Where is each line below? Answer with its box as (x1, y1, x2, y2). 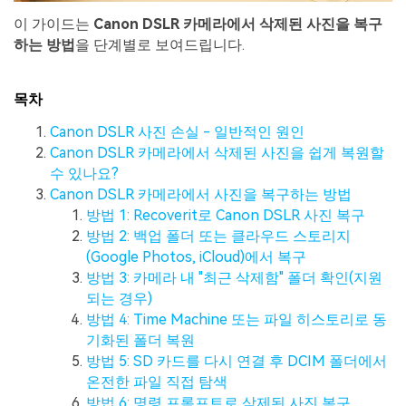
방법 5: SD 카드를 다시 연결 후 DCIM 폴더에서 (86, 352, 387, 370)
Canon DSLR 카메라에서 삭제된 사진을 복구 (93, 14, 382, 33)
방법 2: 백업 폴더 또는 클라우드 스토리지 (86, 227, 351, 245)
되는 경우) (86, 289, 152, 307)
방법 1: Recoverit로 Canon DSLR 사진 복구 (86, 206, 365, 224)
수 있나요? (50, 164, 119, 182)
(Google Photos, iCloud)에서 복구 (86, 247, 306, 266)
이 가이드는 (14, 14, 93, 33)
